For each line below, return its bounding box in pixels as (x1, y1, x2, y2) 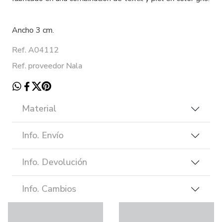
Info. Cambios (22, 183, 76, 195)
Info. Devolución (22, 156, 87, 168)
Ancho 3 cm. (12, 25, 58, 36)
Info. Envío (22, 129, 63, 142)
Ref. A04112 (12, 45, 59, 56)
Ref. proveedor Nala (12, 60, 82, 72)
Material (22, 103, 56, 115)
